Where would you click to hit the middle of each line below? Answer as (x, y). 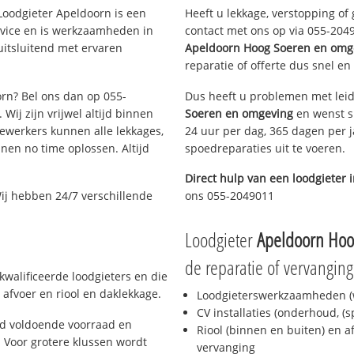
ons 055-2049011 (230, 196)
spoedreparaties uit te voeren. (265, 148)
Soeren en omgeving (239, 113)
